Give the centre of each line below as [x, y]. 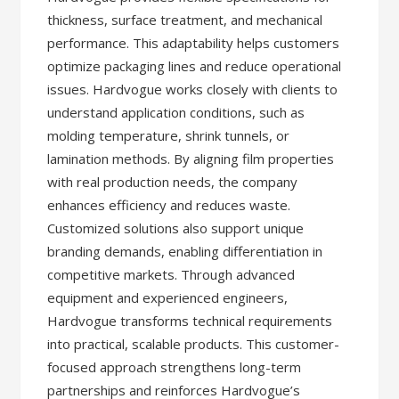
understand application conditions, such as [176, 112]
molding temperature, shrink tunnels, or [169, 135]
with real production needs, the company [173, 182]
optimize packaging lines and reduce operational [195, 66]
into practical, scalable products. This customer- [194, 344]
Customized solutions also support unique [176, 228]
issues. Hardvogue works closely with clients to [193, 89]
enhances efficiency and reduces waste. [169, 205]
